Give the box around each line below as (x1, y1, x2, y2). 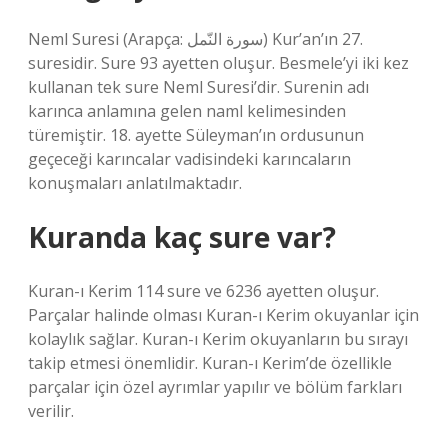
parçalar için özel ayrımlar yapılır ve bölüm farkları (28, 376, 402, 398)
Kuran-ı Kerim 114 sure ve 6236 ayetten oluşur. (28, 280, 379, 302)
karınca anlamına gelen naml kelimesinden (28, 100, 346, 122)
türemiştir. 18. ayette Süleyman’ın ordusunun (28, 124, 364, 146)
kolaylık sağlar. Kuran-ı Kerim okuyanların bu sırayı (28, 328, 408, 350)
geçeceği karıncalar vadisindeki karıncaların (28, 148, 351, 170)
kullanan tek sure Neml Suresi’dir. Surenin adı (28, 76, 369, 98)
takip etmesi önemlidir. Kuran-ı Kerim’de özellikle (28, 352, 392, 374)
